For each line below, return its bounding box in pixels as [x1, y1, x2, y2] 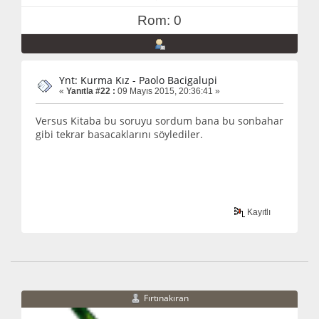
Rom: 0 [137, 12, 182, 28]
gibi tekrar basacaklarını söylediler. [36, 127, 203, 142]
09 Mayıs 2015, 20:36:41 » [115, 85, 220, 96]
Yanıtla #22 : [66, 85, 115, 96]
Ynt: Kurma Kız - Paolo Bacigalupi [59, 73, 217, 87]
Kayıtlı [245, 206, 271, 217]
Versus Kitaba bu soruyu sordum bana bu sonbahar [36, 114, 283, 128]
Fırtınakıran [144, 291, 189, 304]
